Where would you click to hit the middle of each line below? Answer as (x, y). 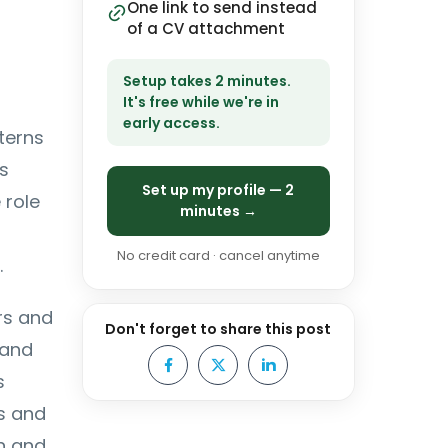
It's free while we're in (200, 102)
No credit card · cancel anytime (218, 255)
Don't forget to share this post (218, 329)
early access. (171, 123)
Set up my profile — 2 (218, 190)
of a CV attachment (205, 28)
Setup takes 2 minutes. (206, 81)
